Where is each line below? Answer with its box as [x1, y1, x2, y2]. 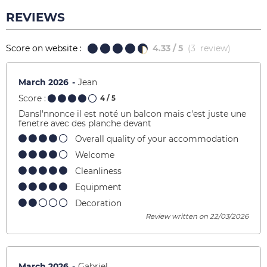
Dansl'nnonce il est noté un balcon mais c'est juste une [18, 109, 246, 119]
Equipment [75, 182, 122, 193]
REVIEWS [6, 10, 65, 24]
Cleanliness [75, 166, 122, 176]
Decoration [75, 198, 122, 209]
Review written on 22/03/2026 [145, 212, 249, 221]
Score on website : [6, 42, 82, 54]
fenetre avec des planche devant [18, 119, 151, 129]
